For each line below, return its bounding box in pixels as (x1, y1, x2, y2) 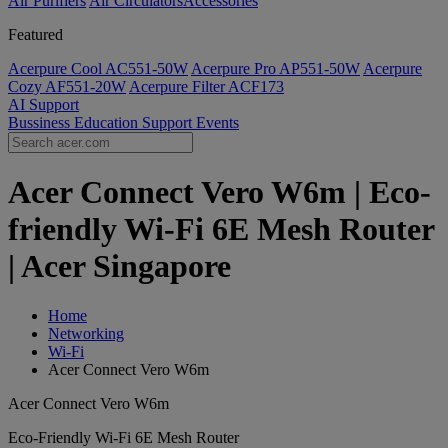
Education (74, 114, 142, 131)
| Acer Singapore (8, 248, 231, 285)
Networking (48, 324, 124, 342)
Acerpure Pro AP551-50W (191, 60, 360, 77)
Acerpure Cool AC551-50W (8, 60, 188, 77)
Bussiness (8, 114, 74, 131)
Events (196, 114, 239, 131)
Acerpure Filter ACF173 (129, 78, 284, 95)
